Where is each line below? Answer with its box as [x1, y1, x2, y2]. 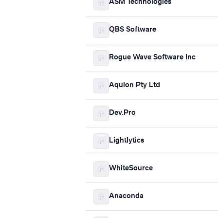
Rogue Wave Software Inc [109, 54, 196, 61]
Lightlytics [109, 137, 144, 145]
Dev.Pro [109, 109, 136, 117]
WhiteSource [109, 165, 153, 172]
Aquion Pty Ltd [109, 82, 160, 89]
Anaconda [109, 193, 144, 200]
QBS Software [109, 26, 156, 34]
